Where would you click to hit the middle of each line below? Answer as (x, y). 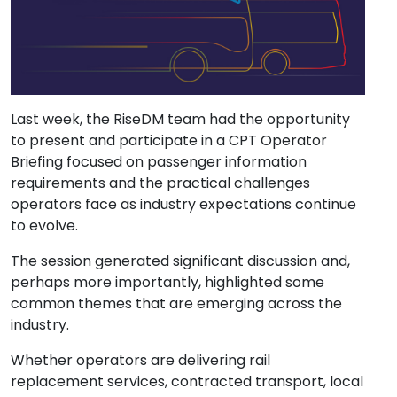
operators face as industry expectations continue (183, 205)
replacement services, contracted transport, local (187, 382)
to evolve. (44, 226)
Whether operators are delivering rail (140, 361)
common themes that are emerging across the (176, 304)
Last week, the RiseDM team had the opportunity (180, 120)
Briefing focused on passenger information (159, 162)
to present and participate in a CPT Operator (169, 141)
